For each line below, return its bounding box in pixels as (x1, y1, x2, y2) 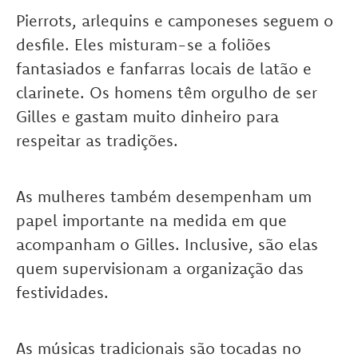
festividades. (16, 282, 109, 303)
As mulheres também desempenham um (16, 186, 312, 207)
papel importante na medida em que (16, 210, 287, 231)
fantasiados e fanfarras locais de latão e (16, 58, 312, 79)
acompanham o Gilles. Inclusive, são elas (16, 234, 318, 255)
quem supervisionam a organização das (16, 258, 304, 279)
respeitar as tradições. (16, 130, 183, 151)
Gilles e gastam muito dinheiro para (16, 106, 279, 127)
